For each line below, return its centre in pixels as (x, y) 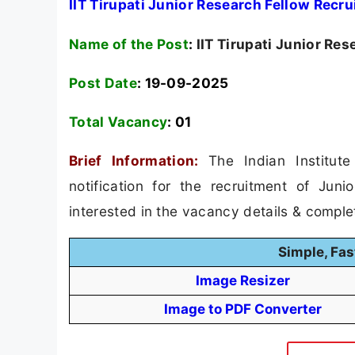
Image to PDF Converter (242, 309)
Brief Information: (139, 161)
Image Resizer (242, 281)
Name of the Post (129, 44)
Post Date (103, 82)
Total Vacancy (118, 122)
